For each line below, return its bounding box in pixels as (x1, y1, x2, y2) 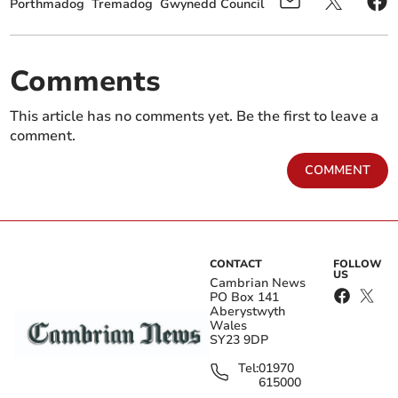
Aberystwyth (210, 302, 285, 320)
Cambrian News (210, 274, 306, 291)
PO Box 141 (210, 288, 279, 306)
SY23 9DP (210, 330, 268, 348)
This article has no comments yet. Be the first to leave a (10, 106, 379, 126)
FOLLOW (333, 256, 383, 271)
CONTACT (210, 256, 262, 271)
